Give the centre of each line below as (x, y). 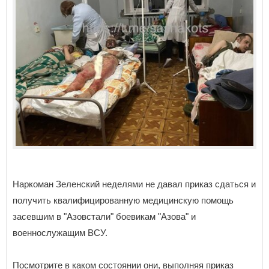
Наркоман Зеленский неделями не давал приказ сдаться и (134, 184)
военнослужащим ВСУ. (60, 233)
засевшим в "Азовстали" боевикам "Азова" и (104, 217)
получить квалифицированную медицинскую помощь (123, 201)
